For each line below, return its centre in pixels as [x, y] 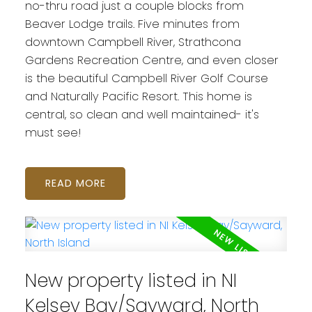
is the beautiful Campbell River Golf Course [146, 79]
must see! [53, 133]
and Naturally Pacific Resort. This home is [138, 97]
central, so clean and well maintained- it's [142, 115]
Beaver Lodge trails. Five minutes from [132, 24]
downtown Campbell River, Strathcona [133, 42]
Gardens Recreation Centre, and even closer [151, 61]
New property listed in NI [131, 280]
